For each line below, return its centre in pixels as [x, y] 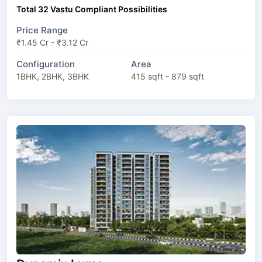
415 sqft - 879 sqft [168, 76]
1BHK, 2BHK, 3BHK [53, 76]
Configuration [46, 64]
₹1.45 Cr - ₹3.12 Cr [52, 42]
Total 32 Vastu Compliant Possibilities [92, 9]
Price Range [42, 30]
